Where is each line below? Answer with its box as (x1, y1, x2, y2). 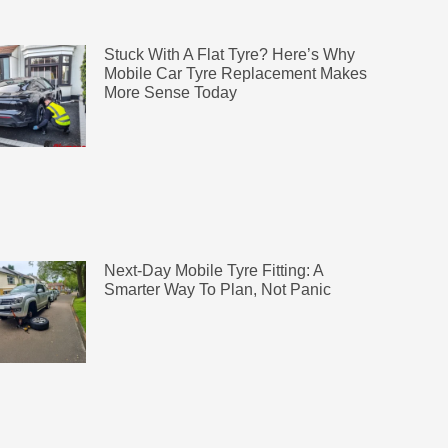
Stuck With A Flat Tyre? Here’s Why (103, 45, 355, 63)
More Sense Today (103, 83, 237, 101)
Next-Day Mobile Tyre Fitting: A (103, 262, 323, 280)
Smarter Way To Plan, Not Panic (103, 281, 331, 299)
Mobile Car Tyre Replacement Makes (103, 64, 367, 82)
